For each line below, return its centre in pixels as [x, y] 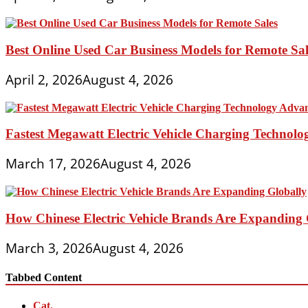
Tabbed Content [44, 278]
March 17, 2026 [53, 164]
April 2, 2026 [44, 79]
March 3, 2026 [49, 248]
